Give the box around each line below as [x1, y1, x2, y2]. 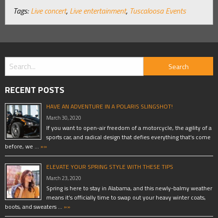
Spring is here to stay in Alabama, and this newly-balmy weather [46, 183, 212, 193]
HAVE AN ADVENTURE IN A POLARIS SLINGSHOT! [46, 101, 173, 111]
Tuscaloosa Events [129, 4, 186, 17]
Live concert [31, 4, 66, 17]
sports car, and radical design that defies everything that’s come [46, 132, 211, 142]
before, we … [5, 141, 39, 151]
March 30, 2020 [46, 113, 81, 122]
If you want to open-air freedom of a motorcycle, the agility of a [46, 123, 212, 132]
